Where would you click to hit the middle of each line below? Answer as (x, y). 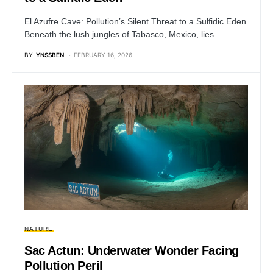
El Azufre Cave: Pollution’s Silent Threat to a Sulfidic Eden (135, 21)
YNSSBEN (50, 55)
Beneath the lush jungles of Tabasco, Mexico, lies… (123, 34)
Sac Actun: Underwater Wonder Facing (132, 251)
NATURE (39, 229)
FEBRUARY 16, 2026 (103, 55)
